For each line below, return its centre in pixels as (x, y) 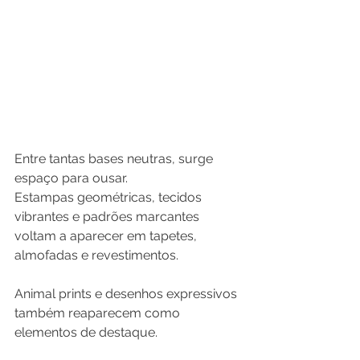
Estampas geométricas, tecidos (110, 198)
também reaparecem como (99, 313)
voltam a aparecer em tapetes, (107, 236)
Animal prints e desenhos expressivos (127, 294)
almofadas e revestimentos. (96, 256)
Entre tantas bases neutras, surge (115, 159)
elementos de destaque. (86, 333)
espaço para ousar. (71, 178)
